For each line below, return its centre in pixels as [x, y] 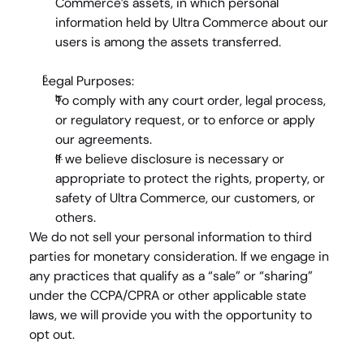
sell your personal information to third [201, 237]
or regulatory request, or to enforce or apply [185, 120]
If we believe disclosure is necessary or [170, 159]
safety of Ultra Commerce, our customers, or [185, 198]
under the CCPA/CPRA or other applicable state [168, 295]
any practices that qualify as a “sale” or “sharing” [171, 276]
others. [76, 217]
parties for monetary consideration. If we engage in [179, 256]
